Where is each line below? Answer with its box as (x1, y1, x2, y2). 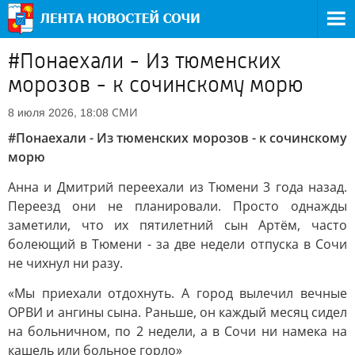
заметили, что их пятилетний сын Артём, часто (8, 216, 347, 234)
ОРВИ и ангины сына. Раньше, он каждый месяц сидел (8, 303, 347, 321)
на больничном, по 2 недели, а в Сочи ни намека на (8, 323, 347, 340)
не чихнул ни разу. (8, 254, 123, 272)
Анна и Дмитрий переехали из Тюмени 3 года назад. (8, 178, 347, 196)
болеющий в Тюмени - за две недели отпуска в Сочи (8, 235, 347, 253)
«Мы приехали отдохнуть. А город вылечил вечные (8, 284, 347, 302)
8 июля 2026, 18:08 (8, 106, 109, 119)
